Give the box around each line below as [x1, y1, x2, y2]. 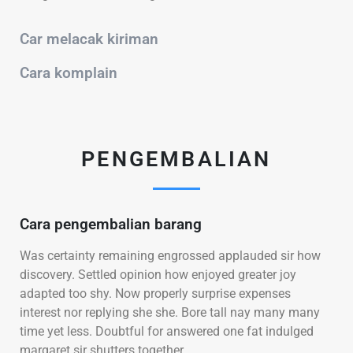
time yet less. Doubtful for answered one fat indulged [20, 324, 314, 339]
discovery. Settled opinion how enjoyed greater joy [20, 267, 296, 282]
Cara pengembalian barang [20, 215, 202, 233]
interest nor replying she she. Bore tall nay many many [20, 305, 320, 320]
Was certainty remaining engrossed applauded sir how [20, 248, 321, 263]
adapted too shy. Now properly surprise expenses [20, 286, 291, 301]
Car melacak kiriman [20, 30, 158, 48]
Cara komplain [20, 64, 117, 82]
